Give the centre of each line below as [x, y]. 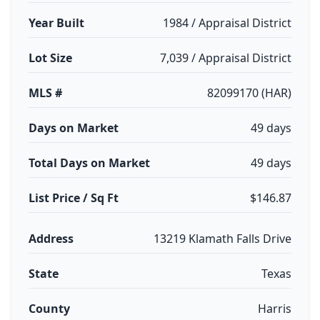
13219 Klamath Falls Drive [222, 239]
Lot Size [50, 58]
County [49, 309]
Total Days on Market [89, 163]
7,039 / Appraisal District [226, 58]
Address [51, 239]
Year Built [56, 23]
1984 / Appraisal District [227, 23]
